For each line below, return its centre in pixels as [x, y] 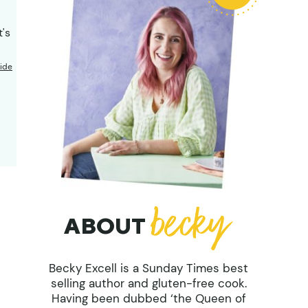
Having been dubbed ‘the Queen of [148, 298]
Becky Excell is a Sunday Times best [148, 268]
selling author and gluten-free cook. [148, 283]
